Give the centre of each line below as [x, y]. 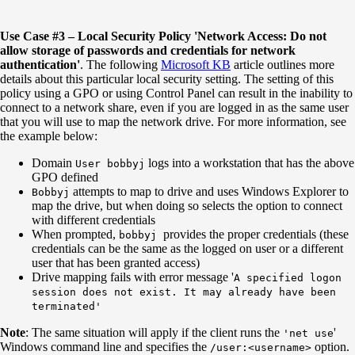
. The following [120, 64]
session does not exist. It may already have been [184, 292]
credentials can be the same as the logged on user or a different [187, 248]
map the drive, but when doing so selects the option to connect [187, 205]
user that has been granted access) [116, 262]
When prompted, [75, 234]
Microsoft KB [196, 64]
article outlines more [282, 64]
